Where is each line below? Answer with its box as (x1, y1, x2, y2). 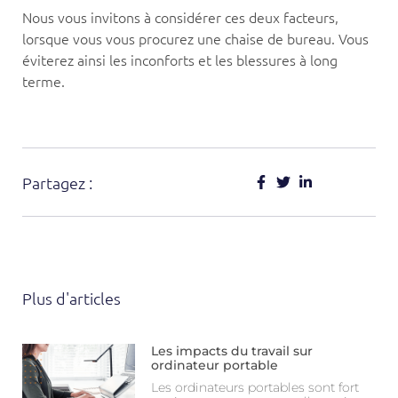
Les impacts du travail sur (151, 343, 314, 360)
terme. (22, 70, 65, 91)
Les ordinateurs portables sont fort (151, 379, 360, 396)
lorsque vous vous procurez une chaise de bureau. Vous (22, 28, 369, 48)
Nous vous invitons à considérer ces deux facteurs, (22, 6, 338, 27)
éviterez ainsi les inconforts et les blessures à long (22, 49, 338, 69)
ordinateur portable (151, 357, 279, 374)
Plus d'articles (22, 288, 121, 309)
